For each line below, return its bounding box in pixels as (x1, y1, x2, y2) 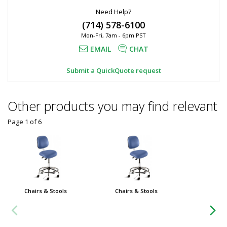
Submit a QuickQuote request (66, 66, 161, 75)
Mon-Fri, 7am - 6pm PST (81, 31, 146, 39)
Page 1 (8, 117, 28, 126)
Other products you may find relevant (8, 97, 217, 115)
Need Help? (96, 7, 131, 16)
